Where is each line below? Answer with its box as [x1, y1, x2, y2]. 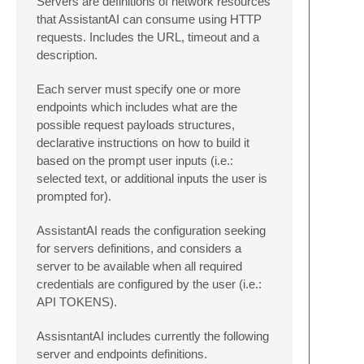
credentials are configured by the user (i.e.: [37, 276, 262, 291]
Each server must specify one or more [37, 81, 240, 96]
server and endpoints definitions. [37, 346, 207, 361]
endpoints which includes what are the [37, 99, 237, 114]
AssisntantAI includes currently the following [37, 328, 269, 343]
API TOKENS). [37, 294, 117, 309]
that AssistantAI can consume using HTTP [37, 11, 262, 26]
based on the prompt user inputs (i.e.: [37, 153, 233, 167]
